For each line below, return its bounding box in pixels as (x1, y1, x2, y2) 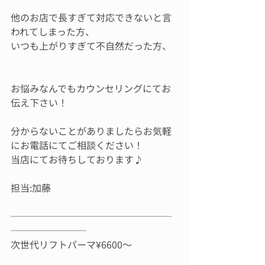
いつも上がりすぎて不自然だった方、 (11, 38, 172, 53)
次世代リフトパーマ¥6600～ (11, 237, 132, 251)
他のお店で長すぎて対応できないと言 (11, 10, 172, 24)
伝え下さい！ (11, 95, 67, 109)
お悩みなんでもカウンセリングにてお (11, 81, 171, 95)
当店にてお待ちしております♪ (11, 152, 143, 166)
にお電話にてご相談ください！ (11, 138, 143, 152)
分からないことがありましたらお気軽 (11, 124, 172, 138)
